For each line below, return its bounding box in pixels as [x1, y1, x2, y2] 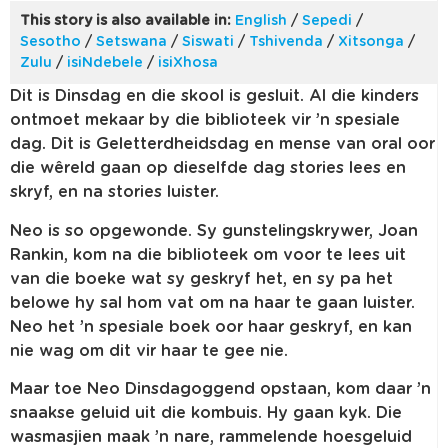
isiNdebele [67, 56, 143, 71]
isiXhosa [158, 56, 218, 71]
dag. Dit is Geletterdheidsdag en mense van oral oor [10, 136, 435, 153]
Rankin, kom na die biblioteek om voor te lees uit [10, 246, 406, 263]
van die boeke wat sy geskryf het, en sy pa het [10, 270, 393, 287]
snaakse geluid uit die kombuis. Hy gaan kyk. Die [10, 405, 402, 422]
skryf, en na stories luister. [10, 184, 219, 201]
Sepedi [302, 14, 352, 29]
